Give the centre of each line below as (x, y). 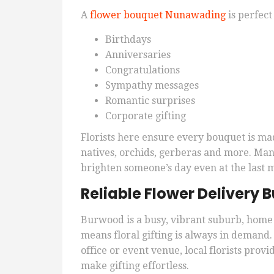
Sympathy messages (152, 86)
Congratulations (143, 70)
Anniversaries (138, 55)
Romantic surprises (150, 101)
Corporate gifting (146, 116)
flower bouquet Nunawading (158, 15)
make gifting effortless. (135, 266)
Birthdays (128, 40)
